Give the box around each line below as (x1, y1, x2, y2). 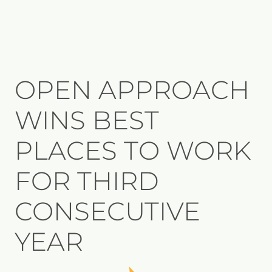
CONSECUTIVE (15, 195, 200, 227)
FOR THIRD (15, 165, 159, 197)
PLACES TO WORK (15, 134, 251, 166)
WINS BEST (15, 104, 159, 136)
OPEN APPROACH (15, 73, 250, 106)
